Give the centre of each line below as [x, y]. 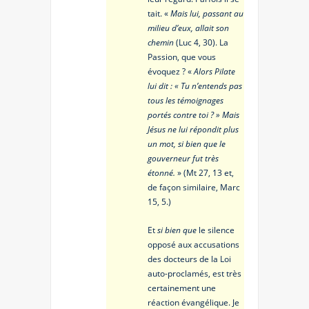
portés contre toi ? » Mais [193, 115]
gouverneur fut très [183, 159]
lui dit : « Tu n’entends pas [195, 86]
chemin [161, 43]
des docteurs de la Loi [189, 259]
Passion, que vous [182, 57]
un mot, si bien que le [187, 144]
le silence [216, 230]
